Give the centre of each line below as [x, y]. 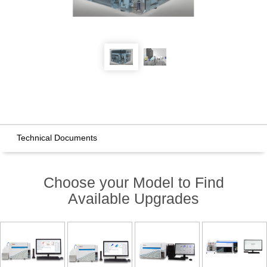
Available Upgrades [133, 199]
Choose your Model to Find [133, 183]
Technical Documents [57, 138]
